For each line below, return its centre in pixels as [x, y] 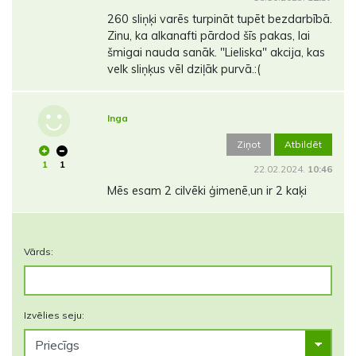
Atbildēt [303, 145]
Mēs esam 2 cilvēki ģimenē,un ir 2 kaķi [207, 191]
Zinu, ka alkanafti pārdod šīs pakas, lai [208, 36]
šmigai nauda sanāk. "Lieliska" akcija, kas [216, 53]
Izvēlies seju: [54, 315]
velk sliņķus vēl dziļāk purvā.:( [184, 70]
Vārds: [39, 252]
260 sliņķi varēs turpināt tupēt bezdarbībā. [219, 19]
